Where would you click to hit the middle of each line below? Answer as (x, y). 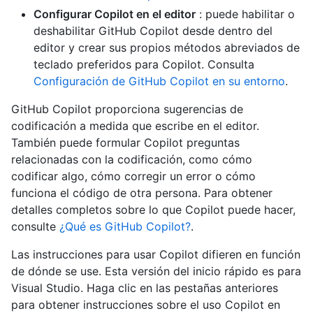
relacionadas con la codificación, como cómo (132, 159)
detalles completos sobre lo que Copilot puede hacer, (153, 209)
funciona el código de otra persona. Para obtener (142, 192)
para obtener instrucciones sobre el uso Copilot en (146, 304)
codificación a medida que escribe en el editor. (135, 125)
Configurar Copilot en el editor (115, 14)
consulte (35, 226)
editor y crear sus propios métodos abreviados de (167, 47)
